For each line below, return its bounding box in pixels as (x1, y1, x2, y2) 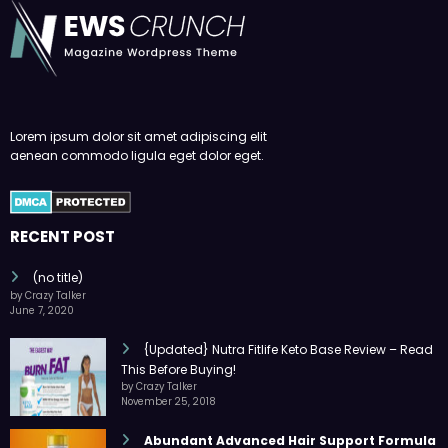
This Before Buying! (121, 360, 236, 378)
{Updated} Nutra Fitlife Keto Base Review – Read (144, 340, 433, 358)
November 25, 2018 (121, 394, 216, 408)
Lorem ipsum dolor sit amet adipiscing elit (10, 128, 267, 146)
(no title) (33, 268, 83, 286)
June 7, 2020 (10, 303, 74, 317)
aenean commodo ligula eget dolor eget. (10, 147, 264, 165)
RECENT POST (10, 225, 115, 247)
